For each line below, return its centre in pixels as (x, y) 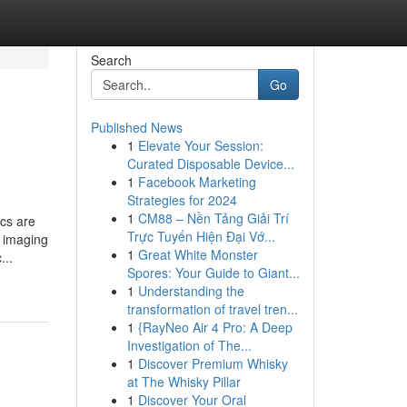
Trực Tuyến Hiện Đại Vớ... (201, 236)
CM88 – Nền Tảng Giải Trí (213, 218)
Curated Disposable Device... (210, 164)
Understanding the (191, 291)
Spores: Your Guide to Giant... (213, 273)
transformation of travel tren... (212, 309)
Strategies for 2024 (182, 200)
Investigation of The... (189, 345)
